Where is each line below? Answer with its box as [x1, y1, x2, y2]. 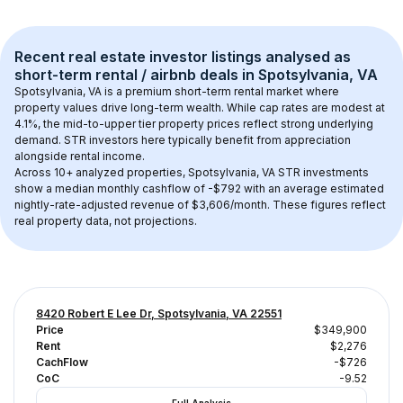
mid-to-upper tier [63, 117, 156, 130]
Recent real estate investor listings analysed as [14, 48, 354, 66]
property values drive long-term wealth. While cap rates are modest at [14, 101, 388, 114]
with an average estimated [241, 182, 387, 195]
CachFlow [36, 355, 88, 369]
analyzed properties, [73, 166, 188, 179]
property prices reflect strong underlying [156, 117, 376, 130]
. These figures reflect [267, 198, 389, 211]
